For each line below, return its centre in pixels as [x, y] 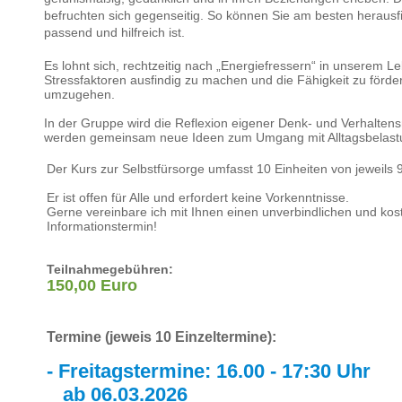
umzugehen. [79, 94]
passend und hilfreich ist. [114, 32]
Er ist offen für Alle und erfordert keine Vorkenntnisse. [198, 197]
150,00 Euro [92, 285]
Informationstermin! [102, 226]
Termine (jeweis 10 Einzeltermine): [162, 337]
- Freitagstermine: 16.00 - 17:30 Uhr [209, 371]
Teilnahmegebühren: [110, 269]
